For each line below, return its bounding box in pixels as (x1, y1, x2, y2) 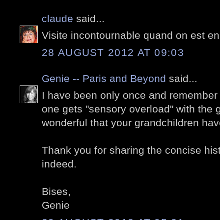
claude (42, 12, 73, 24)
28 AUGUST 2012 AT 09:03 (42, 46, 184, 58)
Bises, (42, 186, 71, 197)
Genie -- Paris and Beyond (42, 72, 166, 84)
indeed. (42, 158, 77, 170)
